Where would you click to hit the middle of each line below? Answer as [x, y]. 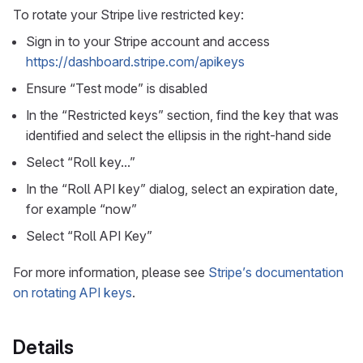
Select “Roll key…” [81, 162]
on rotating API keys [73, 293]
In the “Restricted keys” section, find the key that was [182, 115]
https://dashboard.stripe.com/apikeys [135, 62]
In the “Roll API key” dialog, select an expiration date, [182, 189]
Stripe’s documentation [276, 272]
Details [43, 347]
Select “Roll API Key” [89, 236]
